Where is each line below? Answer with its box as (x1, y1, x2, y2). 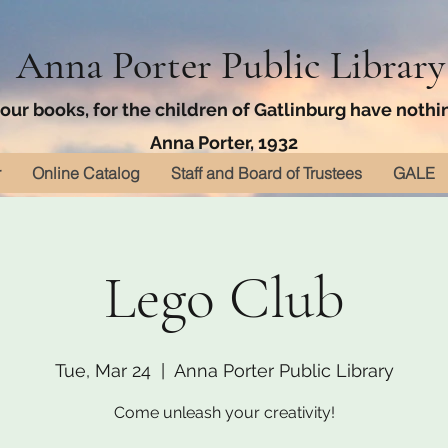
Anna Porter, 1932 (150, 132, 298, 153)
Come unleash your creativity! (113, 403, 335, 422)
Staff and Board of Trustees (171, 163, 362, 183)
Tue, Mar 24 (54, 360, 151, 381)
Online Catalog (32, 163, 140, 183)
